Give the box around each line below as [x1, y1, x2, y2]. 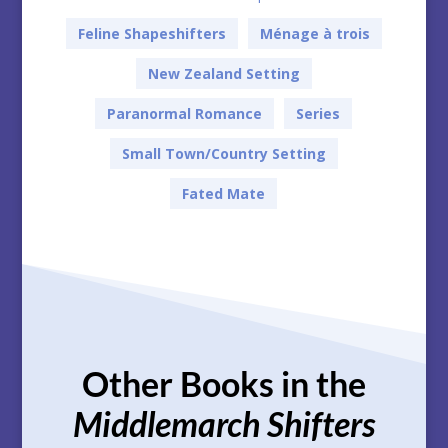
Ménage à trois [259, 24, 370, 44]
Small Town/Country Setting [121, 144, 326, 164]
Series [296, 104, 341, 124]
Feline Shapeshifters [77, 24, 226, 44]
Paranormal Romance [107, 104, 263, 124]
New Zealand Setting [147, 64, 300, 84]
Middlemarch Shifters [72, 403, 375, 445]
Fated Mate [182, 184, 266, 204]
